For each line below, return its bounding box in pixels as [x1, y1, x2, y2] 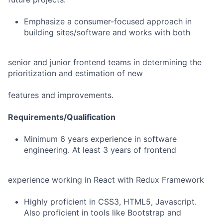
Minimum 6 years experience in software [24, 134, 177, 144]
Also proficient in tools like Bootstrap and [24, 208, 181, 218]
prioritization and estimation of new [8, 68, 143, 78]
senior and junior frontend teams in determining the [8, 57, 202, 67]
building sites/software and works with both [24, 27, 190, 37]
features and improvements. [8, 90, 113, 100]
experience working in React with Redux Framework [8, 175, 204, 185]
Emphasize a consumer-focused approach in [24, 16, 192, 26]
